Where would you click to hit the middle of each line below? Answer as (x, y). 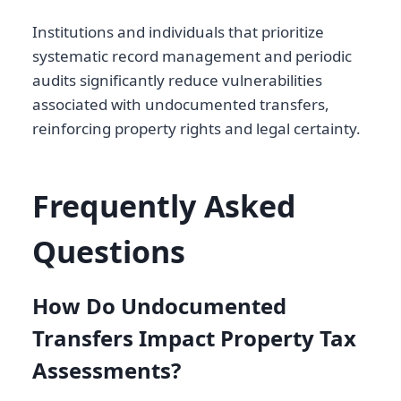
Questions (109, 251)
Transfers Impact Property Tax (194, 337)
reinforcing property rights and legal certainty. (196, 128)
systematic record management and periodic (192, 55)
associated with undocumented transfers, (181, 104)
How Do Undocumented (159, 305)
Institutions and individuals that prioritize (178, 31)
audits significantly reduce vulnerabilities (177, 80)
